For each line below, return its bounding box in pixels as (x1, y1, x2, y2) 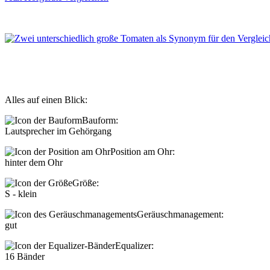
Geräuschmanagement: (137, 209, 224, 220)
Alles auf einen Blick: (5, 95, 87, 105)
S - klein (5, 189, 37, 199)
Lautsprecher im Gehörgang (5, 126, 111, 137)
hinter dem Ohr (5, 157, 63, 168)
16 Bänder (5, 251, 45, 262)
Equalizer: (115, 240, 154, 251)
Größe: (72, 178, 99, 189)
